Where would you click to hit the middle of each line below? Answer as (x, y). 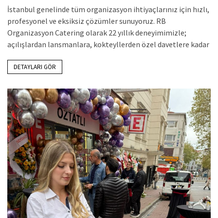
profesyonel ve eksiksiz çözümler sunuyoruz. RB (87, 21)
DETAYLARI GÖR (35, 67)
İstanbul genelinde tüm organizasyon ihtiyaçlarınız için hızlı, (108, 9)
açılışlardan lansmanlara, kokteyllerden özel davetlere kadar (108, 44)
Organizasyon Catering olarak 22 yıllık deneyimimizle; (97, 32)
